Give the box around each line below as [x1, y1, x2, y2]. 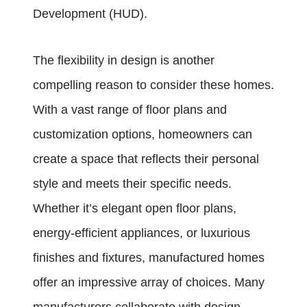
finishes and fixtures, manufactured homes [33, 251, 265, 265]
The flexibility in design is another [33, 53, 214, 68]
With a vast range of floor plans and [33, 103, 227, 117]
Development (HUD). [33, 7, 147, 21]
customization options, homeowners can [33, 127, 252, 142]
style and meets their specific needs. [33, 177, 232, 191]
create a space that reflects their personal [33, 152, 259, 167]
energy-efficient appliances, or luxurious [33, 226, 250, 241]
